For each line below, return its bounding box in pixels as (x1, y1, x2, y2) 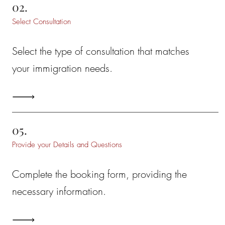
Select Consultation (12, 17, 71, 27)
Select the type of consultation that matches (12, 44, 189, 58)
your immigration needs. (12, 61, 113, 75)
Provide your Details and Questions (12, 140, 122, 150)
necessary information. (12, 184, 106, 198)
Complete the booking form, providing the (12, 167, 187, 181)
